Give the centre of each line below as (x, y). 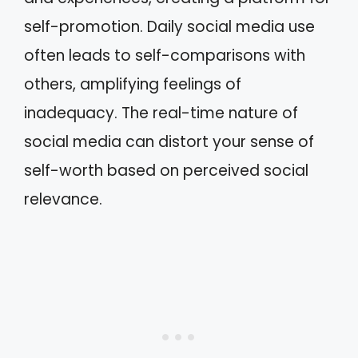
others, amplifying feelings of (133, 84)
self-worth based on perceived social (166, 171)
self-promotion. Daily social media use (169, 27)
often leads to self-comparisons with (165, 56)
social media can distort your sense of (169, 142)
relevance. (63, 199)
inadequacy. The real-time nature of (161, 113)
